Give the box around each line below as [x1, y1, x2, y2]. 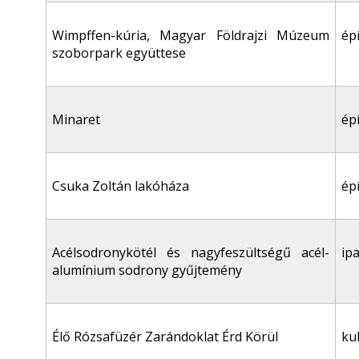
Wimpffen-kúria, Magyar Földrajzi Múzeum [52, 26, 329, 44]
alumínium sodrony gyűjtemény [52, 261, 242, 279]
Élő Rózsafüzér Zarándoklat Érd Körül [52, 328, 278, 345]
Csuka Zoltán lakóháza [52, 177, 189, 195]
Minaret [52, 111, 100, 128]
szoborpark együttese [52, 44, 186, 62]
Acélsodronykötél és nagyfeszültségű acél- [52, 244, 329, 261]
